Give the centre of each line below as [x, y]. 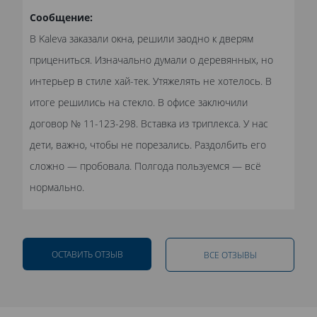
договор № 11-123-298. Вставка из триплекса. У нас [149, 123]
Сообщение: [61, 17]
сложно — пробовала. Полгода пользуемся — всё [145, 166]
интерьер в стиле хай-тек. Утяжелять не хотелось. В [151, 81]
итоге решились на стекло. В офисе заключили [139, 102]
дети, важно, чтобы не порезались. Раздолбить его [148, 144]
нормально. [57, 187]
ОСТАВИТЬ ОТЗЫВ [87, 254]
